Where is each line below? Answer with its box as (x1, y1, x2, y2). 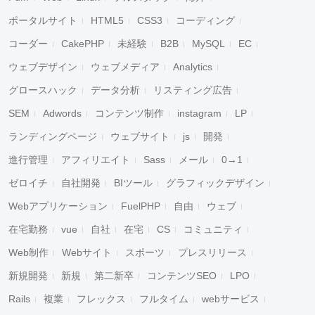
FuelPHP (121, 200, 160, 212)
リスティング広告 (153, 84, 232, 96)
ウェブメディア (91, 61, 160, 72)
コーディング (176, 15, 235, 26)
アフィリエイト (61, 154, 130, 165)
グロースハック (8, 84, 77, 96)
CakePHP (61, 38, 104, 49)
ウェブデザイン (8, 61, 77, 72)
